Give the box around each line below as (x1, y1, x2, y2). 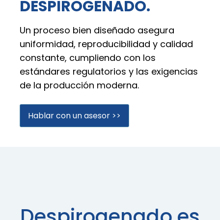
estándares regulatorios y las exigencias (20, 65, 198, 78)
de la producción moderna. (20, 79, 139, 92)
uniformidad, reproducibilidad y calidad (20, 38, 193, 51)
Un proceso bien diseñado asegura (20, 24, 174, 37)
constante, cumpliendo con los (20, 52, 156, 64)
